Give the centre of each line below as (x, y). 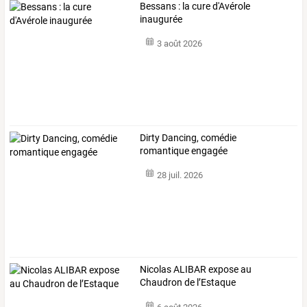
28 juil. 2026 (180, 175)
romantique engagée (184, 150)
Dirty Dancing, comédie (188, 137)
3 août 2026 (179, 44)
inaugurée (161, 19)
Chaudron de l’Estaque (188, 283)
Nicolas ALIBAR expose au (196, 270)
